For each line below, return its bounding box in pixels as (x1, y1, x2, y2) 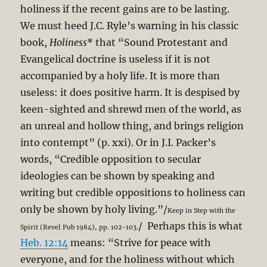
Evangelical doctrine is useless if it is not (20, 52, 211, 65)
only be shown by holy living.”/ (20, 203, 168, 215)
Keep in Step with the (167, 206, 236, 215)
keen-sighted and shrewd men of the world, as (20, 103, 242, 115)
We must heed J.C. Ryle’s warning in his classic (20, 19, 239, 32)
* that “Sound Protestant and (87, 36, 228, 48)
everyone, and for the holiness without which (20, 253, 235, 265)
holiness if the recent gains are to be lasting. (20, 2, 230, 15)
